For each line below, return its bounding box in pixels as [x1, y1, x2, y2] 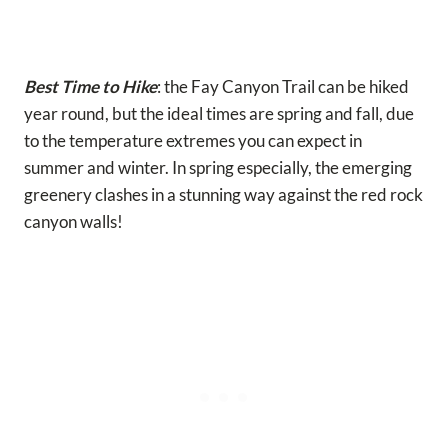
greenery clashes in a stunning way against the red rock [24, 183, 423, 205]
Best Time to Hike [24, 75, 157, 97]
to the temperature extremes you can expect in [24, 129, 362, 151]
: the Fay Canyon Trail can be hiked [157, 75, 409, 97]
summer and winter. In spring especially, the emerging [24, 156, 412, 178]
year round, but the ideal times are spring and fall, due [24, 102, 414, 124]
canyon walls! [24, 210, 123, 232]
